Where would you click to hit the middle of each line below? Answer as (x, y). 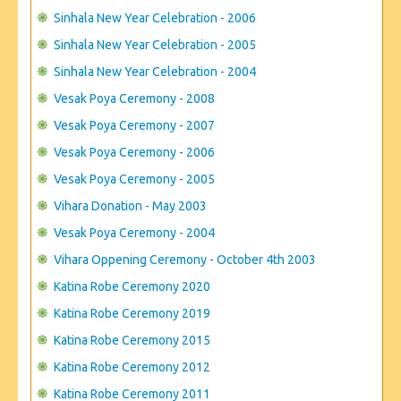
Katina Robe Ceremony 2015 (132, 340)
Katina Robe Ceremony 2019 (132, 313)
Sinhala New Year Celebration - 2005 (155, 45)
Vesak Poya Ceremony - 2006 (134, 152)
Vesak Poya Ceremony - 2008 (134, 98)
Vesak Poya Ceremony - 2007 (134, 125)
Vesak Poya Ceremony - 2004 (134, 233)
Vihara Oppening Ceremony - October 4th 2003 (185, 260)
